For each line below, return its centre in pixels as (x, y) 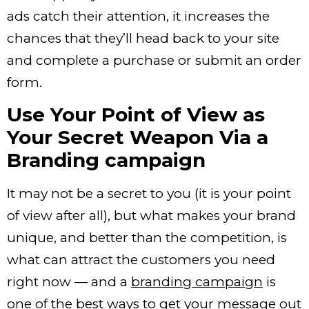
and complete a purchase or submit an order (154, 60)
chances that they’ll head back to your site (143, 38)
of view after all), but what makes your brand (151, 216)
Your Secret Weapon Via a (138, 138)
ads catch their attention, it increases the (138, 16)
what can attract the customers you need (141, 260)
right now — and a (69, 282)
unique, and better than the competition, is (147, 238)
